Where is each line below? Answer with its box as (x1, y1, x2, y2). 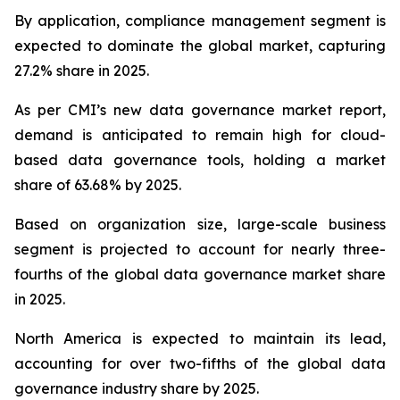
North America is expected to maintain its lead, (14, 329, 386, 348)
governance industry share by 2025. (14, 379, 259, 398)
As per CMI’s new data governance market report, (14, 101, 386, 120)
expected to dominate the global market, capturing (14, 37, 386, 55)
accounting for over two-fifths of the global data (14, 354, 386, 373)
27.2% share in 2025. (14, 62, 149, 80)
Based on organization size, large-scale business (14, 215, 386, 234)
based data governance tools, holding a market (14, 151, 386, 170)
